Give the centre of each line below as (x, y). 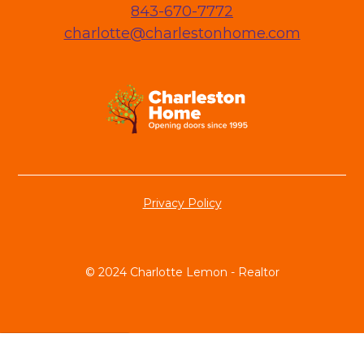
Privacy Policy (182, 203)
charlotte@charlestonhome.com (182, 33)
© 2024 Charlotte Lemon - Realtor (182, 272)
